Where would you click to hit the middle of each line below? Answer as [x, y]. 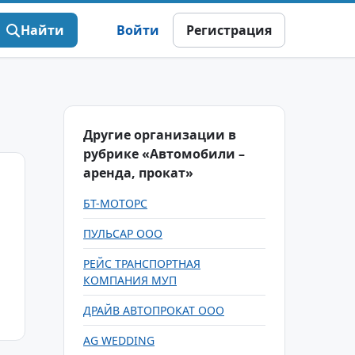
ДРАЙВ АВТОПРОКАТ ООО [154, 310]
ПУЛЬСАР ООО [123, 233]
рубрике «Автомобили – [164, 154]
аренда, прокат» [138, 173]
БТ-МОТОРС [115, 203]
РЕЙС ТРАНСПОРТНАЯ [142, 263]
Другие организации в [160, 135]
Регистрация [229, 30]
